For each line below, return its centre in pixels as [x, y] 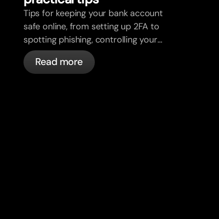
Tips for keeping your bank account [93, 13]
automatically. [51, 66]
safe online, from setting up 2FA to [91, 26]
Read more [59, 62]
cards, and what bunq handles [83, 53]
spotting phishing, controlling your [90, 39]
